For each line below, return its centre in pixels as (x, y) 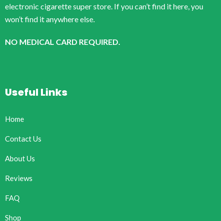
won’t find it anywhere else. (50, 19)
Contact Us (23, 138)
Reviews (19, 178)
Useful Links (36, 92)
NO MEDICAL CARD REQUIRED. (63, 41)
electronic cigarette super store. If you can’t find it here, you (104, 6)
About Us (20, 158)
